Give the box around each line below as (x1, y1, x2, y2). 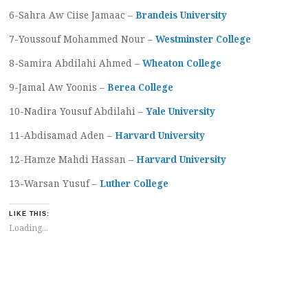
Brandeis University (135, 8, 227, 21)
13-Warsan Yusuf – (9, 177, 100, 190)
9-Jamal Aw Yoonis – (9, 80, 107, 93)
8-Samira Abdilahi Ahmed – (9, 56, 142, 69)
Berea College (107, 80, 173, 93)
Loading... (9, 221, 48, 234)
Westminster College (155, 32, 251, 45)
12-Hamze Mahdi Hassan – (9, 153, 136, 166)
